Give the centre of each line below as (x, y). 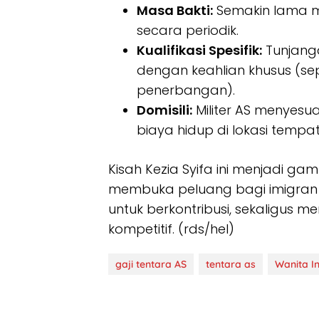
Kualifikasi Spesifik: (199, 51)
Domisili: (164, 110)
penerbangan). (186, 90)
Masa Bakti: (175, 11)
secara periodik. (188, 31)
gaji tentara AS (151, 265)
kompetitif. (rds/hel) (171, 229)
